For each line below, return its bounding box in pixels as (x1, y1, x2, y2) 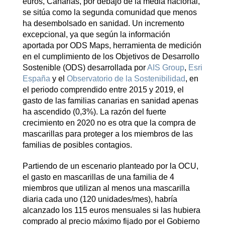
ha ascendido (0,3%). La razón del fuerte (22, 107, 166, 116)
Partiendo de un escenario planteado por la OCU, (22, 161, 198, 170)
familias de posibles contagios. (22, 140, 132, 149)
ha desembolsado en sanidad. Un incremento (22, 19, 184, 28)
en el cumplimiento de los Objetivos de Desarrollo (22, 52, 199, 61)
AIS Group (147, 63, 184, 72)
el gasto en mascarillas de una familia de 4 (22, 172, 174, 181)
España (22, 74, 50, 83)
